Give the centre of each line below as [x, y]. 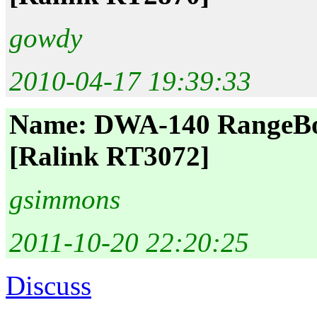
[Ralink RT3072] [109, 156]
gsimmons [65, 200]
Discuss [48, 286]
